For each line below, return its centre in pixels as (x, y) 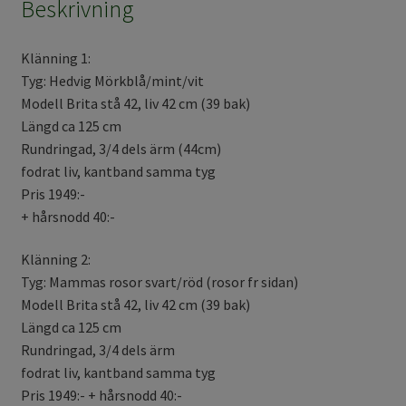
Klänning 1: (55, 58)
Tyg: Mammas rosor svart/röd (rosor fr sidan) (159, 282)
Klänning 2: (55, 260)
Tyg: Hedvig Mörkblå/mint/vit (112, 80)
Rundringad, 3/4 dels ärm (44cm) (121, 148)
